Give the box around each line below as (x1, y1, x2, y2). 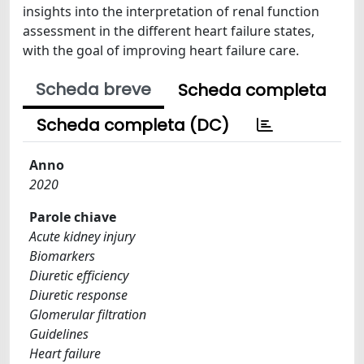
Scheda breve (36, 78, 151, 101)
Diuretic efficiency (29, 266, 128, 284)
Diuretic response (29, 286, 128, 304)
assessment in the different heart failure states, (23, 22, 314, 40)
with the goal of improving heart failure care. (23, 41, 299, 59)
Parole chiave (29, 208, 116, 226)
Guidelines (29, 325, 89, 343)
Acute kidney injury (29, 227, 135, 245)
